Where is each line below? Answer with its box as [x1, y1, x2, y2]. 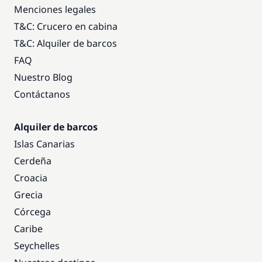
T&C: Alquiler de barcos [14, 37, 117, 50]
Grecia [14, 188, 43, 201]
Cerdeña [14, 154, 51, 167]
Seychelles [14, 239, 60, 252]
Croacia [14, 171, 47, 184]
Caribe [14, 222, 43, 235]
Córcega [14, 205, 51, 218]
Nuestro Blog [14, 71, 73, 84]
